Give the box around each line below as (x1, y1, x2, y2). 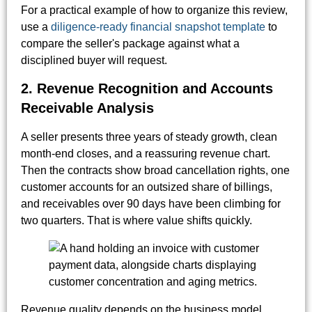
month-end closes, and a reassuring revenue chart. (21, 148, 270, 160)
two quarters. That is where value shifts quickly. (21, 214, 252, 227)
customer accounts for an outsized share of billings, (21, 181, 272, 194)
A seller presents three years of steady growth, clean (21, 131, 277, 143)
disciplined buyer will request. (21, 54, 167, 67)
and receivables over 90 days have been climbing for (21, 198, 281, 210)
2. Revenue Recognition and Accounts (21, 81, 273, 97)
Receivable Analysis (21, 100, 154, 116)
